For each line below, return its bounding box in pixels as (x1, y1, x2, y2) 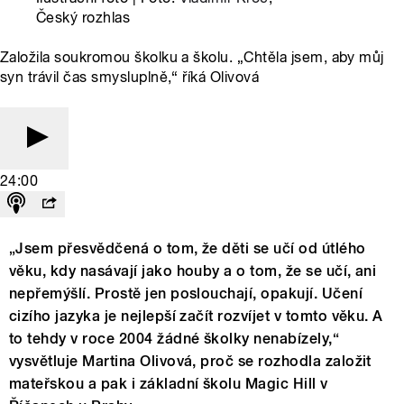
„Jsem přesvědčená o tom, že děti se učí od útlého (9, 239, 366, 257)
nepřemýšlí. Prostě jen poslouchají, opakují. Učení (9, 284, 363, 302)
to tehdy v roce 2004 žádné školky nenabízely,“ (9, 329, 340, 347)
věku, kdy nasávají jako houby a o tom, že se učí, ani (9, 262, 377, 280)
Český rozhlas (36, 8, 131, 26)
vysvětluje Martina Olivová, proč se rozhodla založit (9, 352, 372, 370)
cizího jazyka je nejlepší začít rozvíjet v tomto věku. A (9, 307, 383, 325)
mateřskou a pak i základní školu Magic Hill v (9, 374, 328, 392)
